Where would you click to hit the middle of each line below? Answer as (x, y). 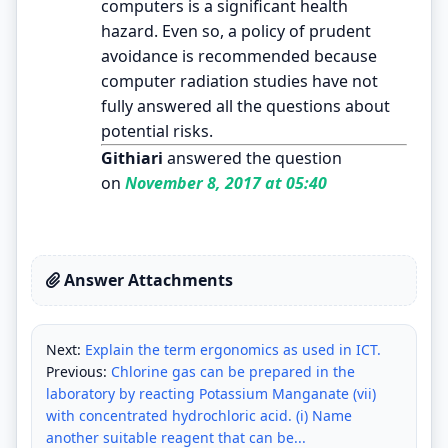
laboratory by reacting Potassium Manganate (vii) (211, 393)
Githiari (132, 157)
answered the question (252, 157)
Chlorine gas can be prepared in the (233, 371)
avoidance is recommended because (239, 55)
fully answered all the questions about (245, 105)
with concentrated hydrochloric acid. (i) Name (199, 415)
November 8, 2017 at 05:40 (224, 182)
